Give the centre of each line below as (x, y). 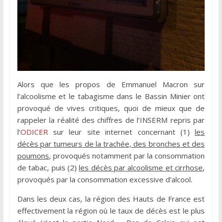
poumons (33, 156)
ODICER (34, 132)
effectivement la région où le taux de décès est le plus (111, 211)
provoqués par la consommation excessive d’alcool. (105, 180)
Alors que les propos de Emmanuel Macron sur (111, 84)
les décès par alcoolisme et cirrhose (141, 168)
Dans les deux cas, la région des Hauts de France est (111, 199)
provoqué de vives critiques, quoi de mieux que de (111, 108)
